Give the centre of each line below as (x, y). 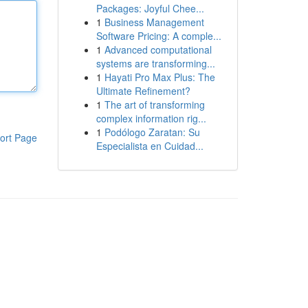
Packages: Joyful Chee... (150, 8)
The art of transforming (154, 104)
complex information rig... (151, 118)
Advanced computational (158, 49)
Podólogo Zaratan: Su (152, 132)
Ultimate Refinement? (143, 91)
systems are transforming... (155, 63)
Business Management (154, 22)
